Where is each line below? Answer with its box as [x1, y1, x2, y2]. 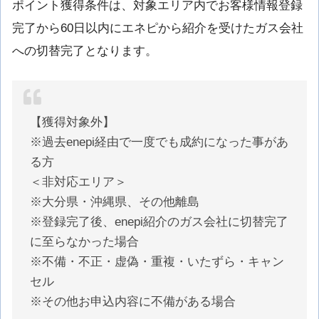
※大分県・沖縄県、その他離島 [30, 194, 200, 209]
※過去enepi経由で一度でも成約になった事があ [30, 135, 289, 149]
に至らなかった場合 [30, 234, 140, 249]
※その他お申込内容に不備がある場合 [30, 294, 236, 308]
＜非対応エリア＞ [30, 174, 127, 189]
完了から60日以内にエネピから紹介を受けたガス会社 [12, 21, 303, 35]
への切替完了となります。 [12, 43, 157, 58]
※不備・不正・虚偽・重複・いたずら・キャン [30, 254, 285, 268]
